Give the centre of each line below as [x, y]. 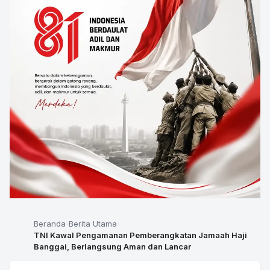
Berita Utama [93, 224]
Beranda [50, 224]
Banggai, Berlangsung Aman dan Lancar [112, 246]
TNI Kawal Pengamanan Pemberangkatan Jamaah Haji [140, 235]
